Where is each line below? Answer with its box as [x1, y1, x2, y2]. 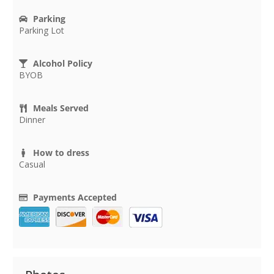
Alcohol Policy [32, 57, 92, 70]
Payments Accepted [32, 191, 117, 204]
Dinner [19, 114, 45, 126]
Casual [19, 158, 45, 171]
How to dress [32, 147, 89, 159]
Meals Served [32, 102, 89, 114]
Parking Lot [19, 24, 64, 37]
